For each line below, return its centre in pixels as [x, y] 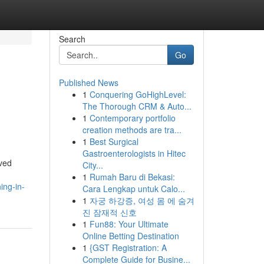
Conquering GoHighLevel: [138, 94]
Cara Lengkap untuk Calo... [133, 189]
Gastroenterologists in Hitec [134, 153]
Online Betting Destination [131, 236]
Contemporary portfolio [132, 118]
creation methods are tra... [132, 130]
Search [72, 39]
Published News [88, 82]
